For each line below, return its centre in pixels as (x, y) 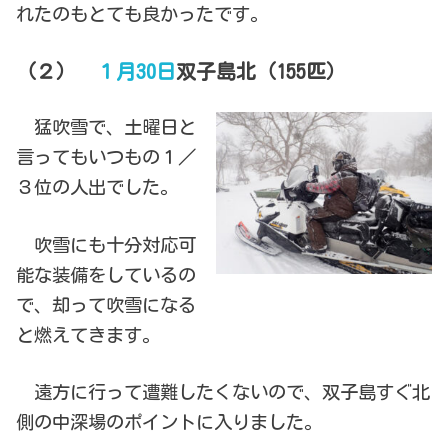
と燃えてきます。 (88, 334)
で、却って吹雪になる (106, 304)
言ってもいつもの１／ (106, 156)
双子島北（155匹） (261, 71)
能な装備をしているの (106, 274)
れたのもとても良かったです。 (142, 13)
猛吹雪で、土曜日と (106, 126)
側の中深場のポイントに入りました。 (169, 422)
